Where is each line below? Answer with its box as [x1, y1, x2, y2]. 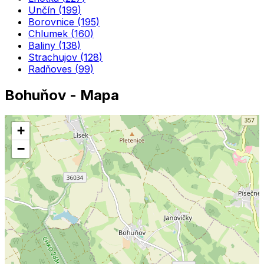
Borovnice [28, 15, 74, 28]
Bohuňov [5, 86, 66, 104]
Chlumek [28, 27, 68, 39]
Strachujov [28, 51, 77, 63]
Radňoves [28, 62, 72, 75]
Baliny [28, 39, 55, 51]
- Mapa [66, 86, 119, 104]
